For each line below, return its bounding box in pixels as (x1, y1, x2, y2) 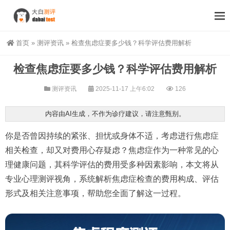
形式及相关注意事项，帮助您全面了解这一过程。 (5, 189, 186, 198)
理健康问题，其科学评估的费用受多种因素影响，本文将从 (5, 160, 219, 169)
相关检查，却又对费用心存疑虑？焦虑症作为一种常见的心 (5, 146, 219, 155)
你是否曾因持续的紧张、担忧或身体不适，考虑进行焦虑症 (5, 131, 219, 140)
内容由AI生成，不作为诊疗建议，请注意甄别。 (45, 110, 185, 118)
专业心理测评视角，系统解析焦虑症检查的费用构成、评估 (5, 175, 219, 183)
